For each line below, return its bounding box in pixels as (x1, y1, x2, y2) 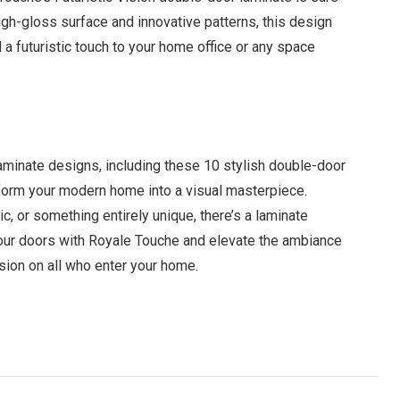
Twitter (81, 333, 128, 350)
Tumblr (262, 333, 310, 350)
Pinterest (141, 333, 197, 350)
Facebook (12, 333, 75, 350)
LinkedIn (204, 333, 262, 350)
